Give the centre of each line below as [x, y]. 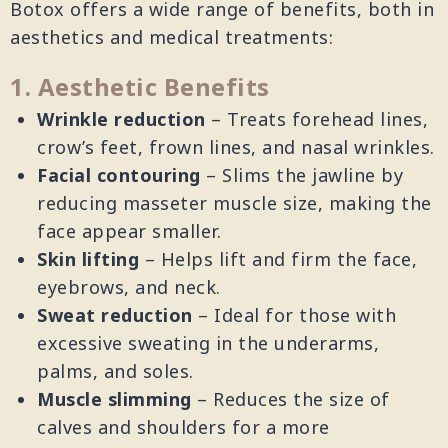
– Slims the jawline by [301, 177]
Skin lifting [88, 261]
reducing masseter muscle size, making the [234, 205]
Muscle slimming [114, 401]
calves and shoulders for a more [183, 429]
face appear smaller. [129, 233]
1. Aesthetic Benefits [140, 89]
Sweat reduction [115, 317]
